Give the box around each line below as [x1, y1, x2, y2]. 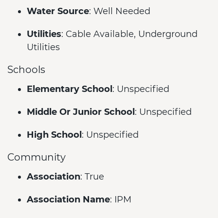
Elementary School [27, 84, 112, 94]
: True [80, 171, 104, 182]
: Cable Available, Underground [61, 29, 198, 39]
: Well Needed [89, 6, 150, 17]
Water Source [27, 6, 89, 17]
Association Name [27, 194, 110, 205]
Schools [7, 63, 45, 75]
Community [7, 151, 66, 163]
